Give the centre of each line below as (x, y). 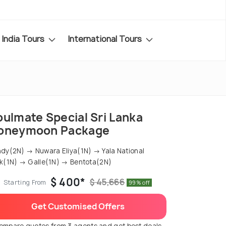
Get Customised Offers (78, 207)
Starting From (25, 183)
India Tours (24, 39)
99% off (139, 182)
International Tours (106, 39)
